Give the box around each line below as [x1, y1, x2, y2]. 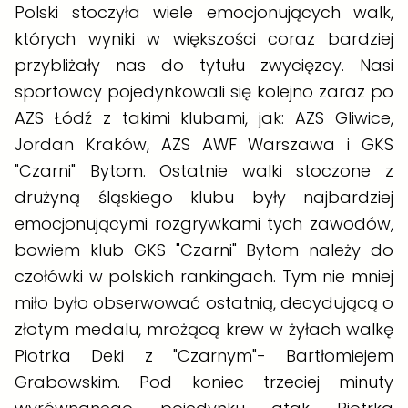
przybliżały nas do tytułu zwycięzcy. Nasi [15, 53, 393, 76]
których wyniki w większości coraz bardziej [15, 26, 393, 50]
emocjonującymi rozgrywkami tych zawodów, [15, 211, 393, 235]
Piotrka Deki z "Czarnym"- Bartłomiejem [15, 343, 393, 367]
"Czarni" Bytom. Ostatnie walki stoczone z [15, 158, 393, 182]
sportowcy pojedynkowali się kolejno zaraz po [15, 79, 393, 103]
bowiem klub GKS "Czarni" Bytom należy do [15, 238, 393, 261]
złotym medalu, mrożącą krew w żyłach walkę [15, 317, 393, 341]
